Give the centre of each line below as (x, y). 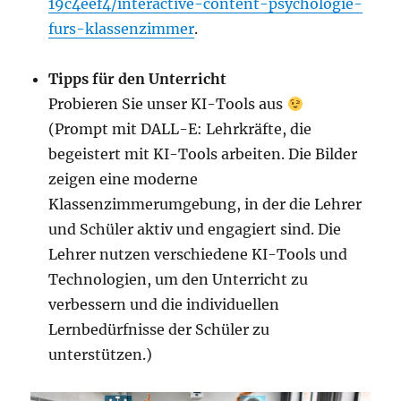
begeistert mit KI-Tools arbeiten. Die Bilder (203, 154)
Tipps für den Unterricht (138, 79)
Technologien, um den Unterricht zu (179, 280)
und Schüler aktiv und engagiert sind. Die (195, 230)
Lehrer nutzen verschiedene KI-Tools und (198, 255)
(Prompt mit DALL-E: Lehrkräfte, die (180, 129)
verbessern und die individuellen (164, 305)
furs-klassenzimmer (122, 29)
